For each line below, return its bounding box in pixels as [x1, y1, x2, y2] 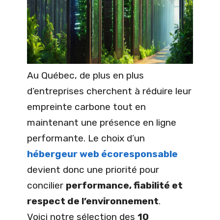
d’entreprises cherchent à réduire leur [27, 85, 192, 97]
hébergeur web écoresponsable [27, 148, 178, 160]
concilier [27, 180, 66, 192]
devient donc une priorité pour [27, 164, 159, 176]
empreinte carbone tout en [27, 101, 146, 113]
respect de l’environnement [27, 195, 159, 207]
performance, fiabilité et [66, 180, 183, 192]
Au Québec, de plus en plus [27, 70, 144, 82]
